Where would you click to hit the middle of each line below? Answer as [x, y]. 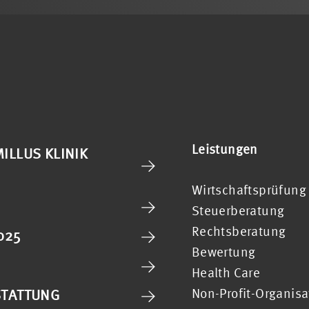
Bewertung [223, 251]
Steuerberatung [238, 210]
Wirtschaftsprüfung [249, 189]
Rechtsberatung [239, 231]
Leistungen [225, 149]
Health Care [226, 272]
